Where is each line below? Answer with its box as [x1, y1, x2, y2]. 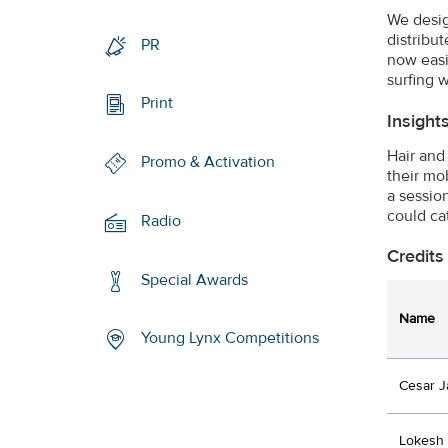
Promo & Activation [141, 152, 276, 173]
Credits [387, 244, 444, 268]
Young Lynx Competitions [141, 328, 320, 349]
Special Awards [141, 269, 249, 290]
